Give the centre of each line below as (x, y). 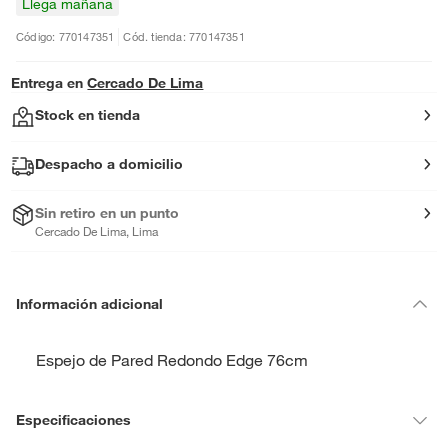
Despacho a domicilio (109, 164)
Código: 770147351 (65, 36)
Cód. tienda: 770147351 (184, 36)
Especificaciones (73, 419)
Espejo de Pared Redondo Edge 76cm (172, 360)
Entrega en (47, 83)
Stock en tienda (88, 115)
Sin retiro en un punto (107, 213)
